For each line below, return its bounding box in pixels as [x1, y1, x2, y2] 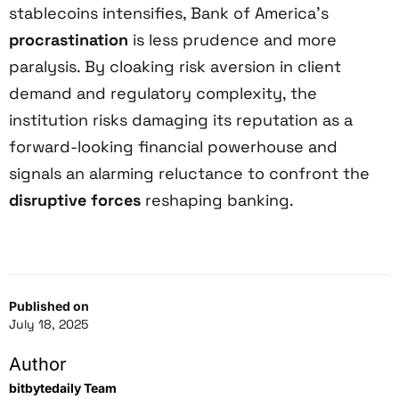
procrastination [9, 28, 128, 50]
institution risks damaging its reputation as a [9, 109, 353, 130]
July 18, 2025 [9, 315, 88, 332]
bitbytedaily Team [9, 379, 117, 395]
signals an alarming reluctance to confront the [9, 162, 370, 183]
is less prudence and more [128, 28, 337, 50]
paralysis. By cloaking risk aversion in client [9, 55, 341, 77]
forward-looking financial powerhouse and [9, 135, 338, 157]
